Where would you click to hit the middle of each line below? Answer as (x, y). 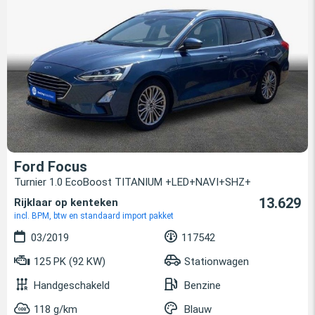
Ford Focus (51, 167)
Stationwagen (217, 262)
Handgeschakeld (72, 286)
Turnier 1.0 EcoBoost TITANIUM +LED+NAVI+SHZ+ (133, 182)
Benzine (202, 286)
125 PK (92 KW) (68, 262)
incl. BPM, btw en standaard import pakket (94, 216)
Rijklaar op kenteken (66, 203)
